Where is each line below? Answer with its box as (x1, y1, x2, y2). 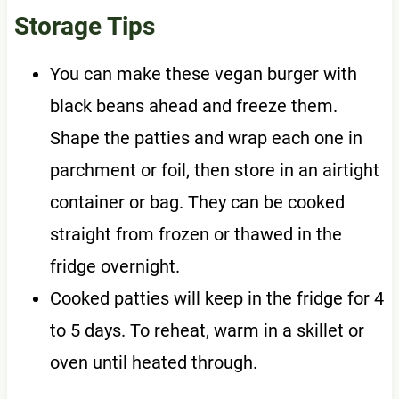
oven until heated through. (49, 352, 257, 374)
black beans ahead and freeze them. (49, 95, 338, 118)
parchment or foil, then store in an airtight (49, 159, 379, 182)
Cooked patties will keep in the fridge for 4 (49, 288, 384, 310)
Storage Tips (13, 12, 155, 42)
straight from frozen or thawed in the (49, 224, 342, 246)
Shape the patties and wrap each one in (49, 127, 362, 150)
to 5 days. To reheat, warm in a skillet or (49, 320, 364, 342)
